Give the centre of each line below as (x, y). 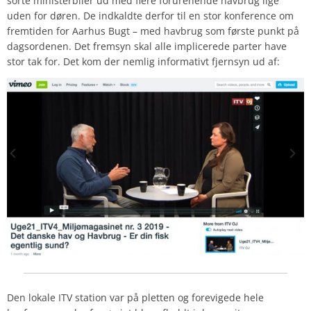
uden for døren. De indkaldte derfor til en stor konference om (150, 16)
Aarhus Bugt (101, 31)
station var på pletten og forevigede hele (168, 297)
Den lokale (33, 297)
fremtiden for (40, 31)
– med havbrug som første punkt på (215, 31)
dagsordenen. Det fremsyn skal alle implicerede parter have (147, 47)
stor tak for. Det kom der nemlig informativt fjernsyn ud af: (143, 62)
